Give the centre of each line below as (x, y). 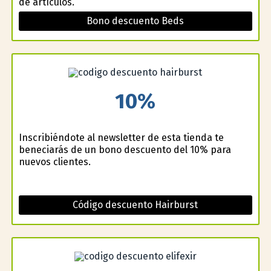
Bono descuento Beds (135, 21)
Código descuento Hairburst (135, 204)
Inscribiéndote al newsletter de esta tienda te (121, 137)
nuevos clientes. (54, 162)
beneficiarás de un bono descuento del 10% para (125, 149)
